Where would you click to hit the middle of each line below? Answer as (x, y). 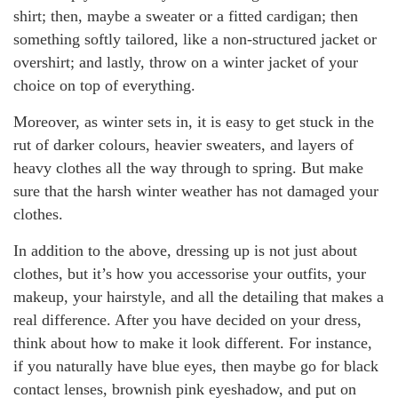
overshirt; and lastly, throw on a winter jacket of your (186, 62)
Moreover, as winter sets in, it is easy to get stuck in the (194, 121)
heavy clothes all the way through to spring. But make (188, 167)
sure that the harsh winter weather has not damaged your (196, 191)
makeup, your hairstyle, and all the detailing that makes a (199, 296)
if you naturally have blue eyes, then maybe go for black (196, 366)
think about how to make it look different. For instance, (193, 342)
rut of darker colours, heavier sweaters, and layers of (183, 144)
